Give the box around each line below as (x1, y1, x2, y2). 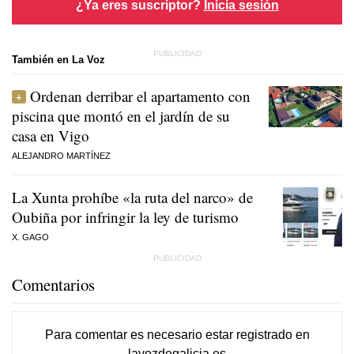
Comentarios (12, 273, 95, 296)
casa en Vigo (12, 125, 89, 145)
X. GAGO (12, 232, 49, 242)
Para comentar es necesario (44, 326, 205, 341)
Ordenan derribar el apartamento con (30, 85, 250, 106)
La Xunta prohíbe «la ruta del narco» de (12, 186, 253, 207)
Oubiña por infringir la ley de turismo (12, 206, 239, 227)
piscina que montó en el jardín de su (12, 105, 230, 126)
